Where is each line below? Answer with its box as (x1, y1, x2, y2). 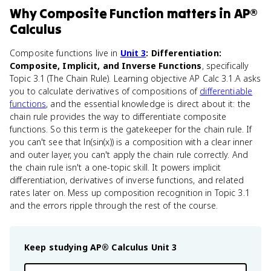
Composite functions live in (10, 47, 120, 59)
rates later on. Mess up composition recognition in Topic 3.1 (10, 187, 250, 198)
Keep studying (24, 241, 90, 253)
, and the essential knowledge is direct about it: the (46, 98, 251, 109)
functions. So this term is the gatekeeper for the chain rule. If (10, 123, 252, 135)
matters (166, 5, 217, 22)
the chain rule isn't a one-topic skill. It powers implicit (10, 162, 221, 173)
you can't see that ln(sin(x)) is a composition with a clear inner (10, 136, 253, 148)
